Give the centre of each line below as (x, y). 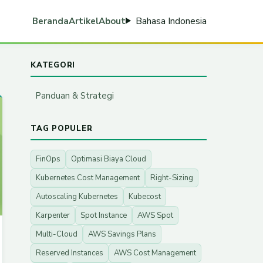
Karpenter (53, 215)
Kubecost (145, 197)
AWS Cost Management (155, 253)
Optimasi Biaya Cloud (109, 159)
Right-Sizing (172, 178)
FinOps (48, 159)
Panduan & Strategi (75, 96)
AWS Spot (155, 215)
